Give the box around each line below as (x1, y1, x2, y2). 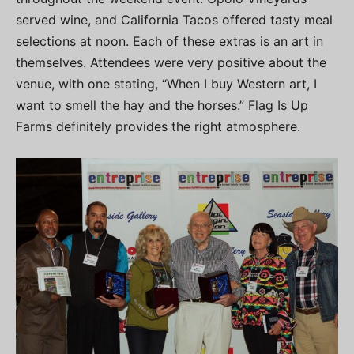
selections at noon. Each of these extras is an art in (16, 32, 323, 49)
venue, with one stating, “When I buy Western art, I (16, 75, 317, 92)
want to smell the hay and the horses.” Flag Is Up (16, 96, 308, 113)
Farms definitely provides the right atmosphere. (16, 118, 300, 134)
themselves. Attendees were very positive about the (16, 54, 326, 70)
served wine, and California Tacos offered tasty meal (16, 11, 333, 28)
